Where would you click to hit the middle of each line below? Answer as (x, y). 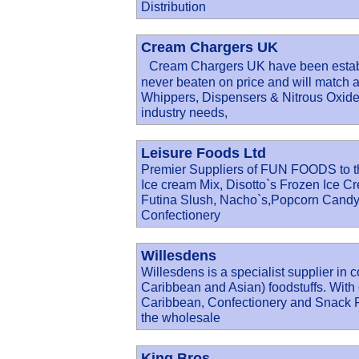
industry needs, (184, 112)
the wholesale (181, 317)
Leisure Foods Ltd (204, 153)
